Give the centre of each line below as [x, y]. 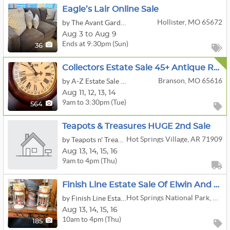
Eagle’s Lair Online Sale [110, 9]
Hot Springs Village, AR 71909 [174, 139]
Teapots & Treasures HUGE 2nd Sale [136, 126]
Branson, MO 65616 [190, 81]
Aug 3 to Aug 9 [89, 34]
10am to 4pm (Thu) [92, 219]
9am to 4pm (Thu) [90, 160]
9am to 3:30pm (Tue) [94, 102]
